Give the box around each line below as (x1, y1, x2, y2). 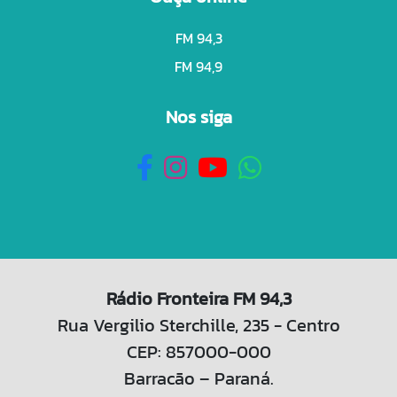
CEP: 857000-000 (126, 338, 271, 365)
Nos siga (165, 103, 232, 130)
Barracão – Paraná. (123, 364, 274, 392)
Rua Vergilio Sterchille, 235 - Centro (57, 311, 340, 339)
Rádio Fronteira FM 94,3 (105, 284, 292, 312)
